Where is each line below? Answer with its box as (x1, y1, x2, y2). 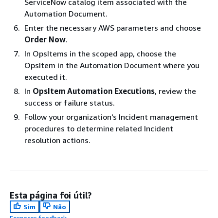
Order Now (24, 35, 66, 44)
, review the (155, 86, 196, 96)
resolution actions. (24, 135, 91, 145)
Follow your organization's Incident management (24, 112, 198, 122)
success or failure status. (24, 98, 115, 108)
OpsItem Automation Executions (33, 86, 155, 96)
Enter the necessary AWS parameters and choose (24, 23, 201, 33)
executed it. (24, 72, 67, 82)
